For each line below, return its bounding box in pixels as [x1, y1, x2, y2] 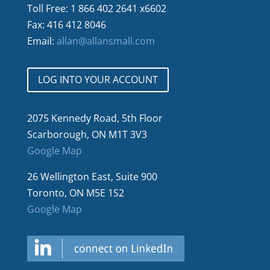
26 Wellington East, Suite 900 [27, 169, 157, 183]
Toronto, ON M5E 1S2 [27, 186, 124, 199]
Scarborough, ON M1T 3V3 [27, 127, 147, 141]
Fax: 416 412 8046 [27, 18, 106, 32]
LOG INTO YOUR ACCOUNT [37, 72, 158, 86]
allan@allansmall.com [56, 34, 155, 48]
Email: [27, 34, 57, 48]
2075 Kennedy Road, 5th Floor [27, 111, 163, 125]
